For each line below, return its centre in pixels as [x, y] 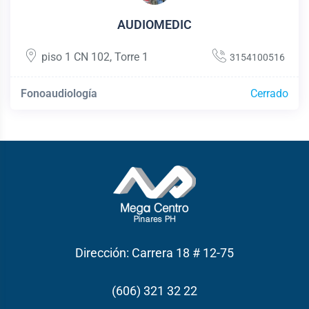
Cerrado [269, 93]
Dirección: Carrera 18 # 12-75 [154, 252]
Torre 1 [131, 57]
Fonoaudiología [59, 93]
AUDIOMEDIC [154, 24]
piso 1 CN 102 [76, 57]
